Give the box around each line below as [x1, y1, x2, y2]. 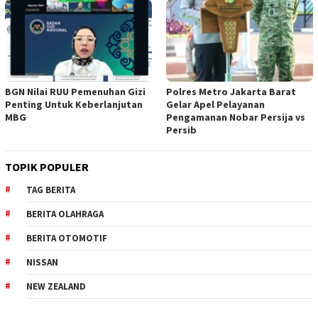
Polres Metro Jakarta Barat [166, 85, 296, 99]
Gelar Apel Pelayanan [166, 98, 265, 111]
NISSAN [26, 256, 58, 269]
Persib [166, 124, 197, 137]
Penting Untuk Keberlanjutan [5, 98, 143, 111]
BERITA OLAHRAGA [26, 208, 104, 221]
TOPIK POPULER [5, 160, 89, 175]
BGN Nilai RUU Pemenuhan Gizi [5, 85, 146, 99]
